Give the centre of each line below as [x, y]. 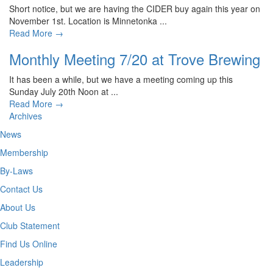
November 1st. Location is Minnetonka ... [88, 21]
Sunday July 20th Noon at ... [64, 91]
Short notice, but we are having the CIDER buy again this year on [135, 9]
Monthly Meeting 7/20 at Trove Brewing [135, 59]
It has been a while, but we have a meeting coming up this [121, 79]
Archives [26, 116]
